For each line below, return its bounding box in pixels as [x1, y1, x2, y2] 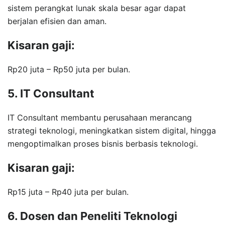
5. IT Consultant [8, 86, 94, 100]
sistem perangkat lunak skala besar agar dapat [8, 3, 186, 13]
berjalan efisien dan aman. [8, 16, 106, 26]
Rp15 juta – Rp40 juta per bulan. [8, 186, 129, 197]
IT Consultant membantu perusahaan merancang [8, 112, 192, 123]
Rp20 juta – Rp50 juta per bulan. [8, 64, 130, 74]
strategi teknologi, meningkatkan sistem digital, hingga [8, 125, 216, 136]
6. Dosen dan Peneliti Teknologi [8, 209, 177, 222]
